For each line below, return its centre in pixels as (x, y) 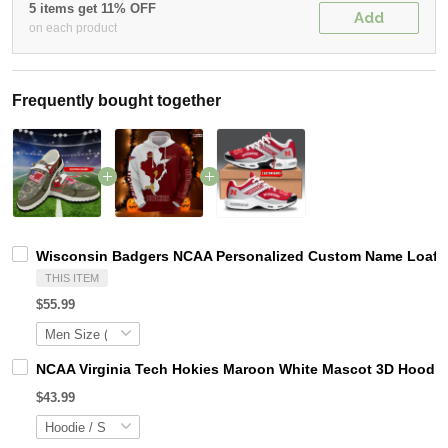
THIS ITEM (72, 278)
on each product (73, 28)
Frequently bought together (116, 101)
